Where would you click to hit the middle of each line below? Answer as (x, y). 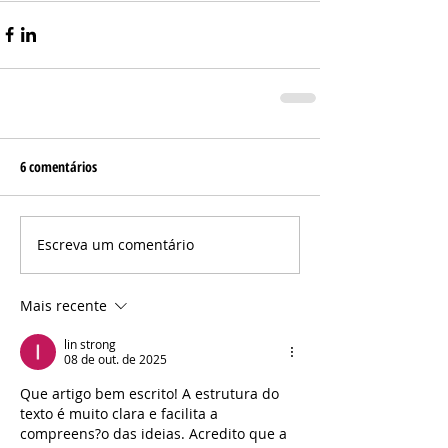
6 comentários (58, 166)
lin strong (90, 343)
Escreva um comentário (115, 245)
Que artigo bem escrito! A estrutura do (151, 393)
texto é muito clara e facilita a (121, 413)
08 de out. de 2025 (115, 358)
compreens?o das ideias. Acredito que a (155, 433)
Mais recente (63, 305)
